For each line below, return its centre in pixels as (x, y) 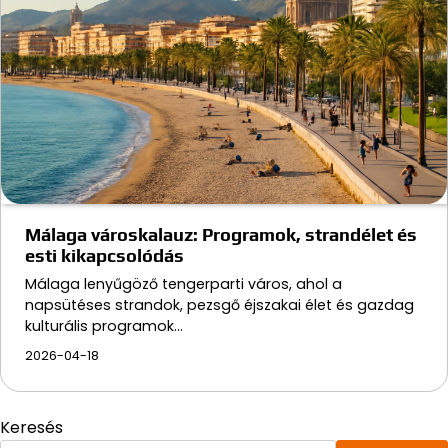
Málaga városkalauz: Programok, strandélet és (221, 235)
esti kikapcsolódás (104, 256)
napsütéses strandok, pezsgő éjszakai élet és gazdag (219, 305)
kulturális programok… (104, 326)
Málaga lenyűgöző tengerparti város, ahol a (183, 284)
